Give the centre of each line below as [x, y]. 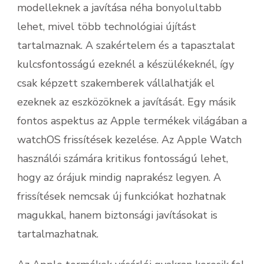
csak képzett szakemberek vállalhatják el [116, 83]
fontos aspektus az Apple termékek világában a [132, 121]
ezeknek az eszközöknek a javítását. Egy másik [126, 102]
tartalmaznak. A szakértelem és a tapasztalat [126, 45]
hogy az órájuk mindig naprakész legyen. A [119, 177]
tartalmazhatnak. [58, 234]
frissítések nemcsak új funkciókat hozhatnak [121, 196]
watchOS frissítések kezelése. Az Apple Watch [129, 140]
